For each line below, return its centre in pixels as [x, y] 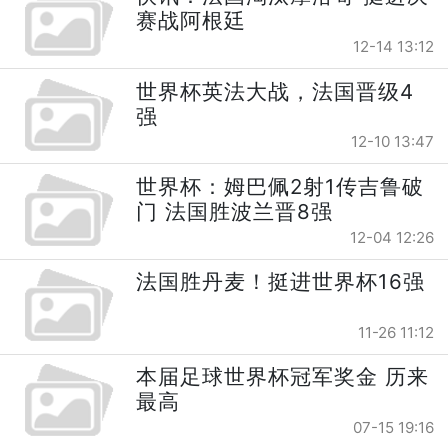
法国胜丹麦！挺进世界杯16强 [281, 282]
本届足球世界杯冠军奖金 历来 [283, 377]
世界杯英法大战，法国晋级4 [275, 91]
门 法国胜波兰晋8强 [235, 211]
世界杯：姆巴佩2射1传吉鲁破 [280, 186]
